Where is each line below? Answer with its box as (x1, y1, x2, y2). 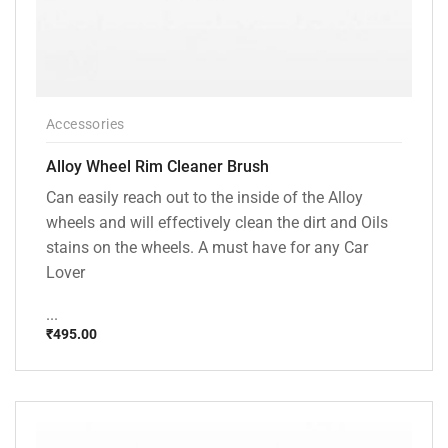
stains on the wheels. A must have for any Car (46, 238, 368, 258)
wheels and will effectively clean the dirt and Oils (46, 213, 388, 233)
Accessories (46, 116, 125, 133)
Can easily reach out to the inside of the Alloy (46, 188, 363, 208)
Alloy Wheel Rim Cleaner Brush (46, 157, 269, 177)
